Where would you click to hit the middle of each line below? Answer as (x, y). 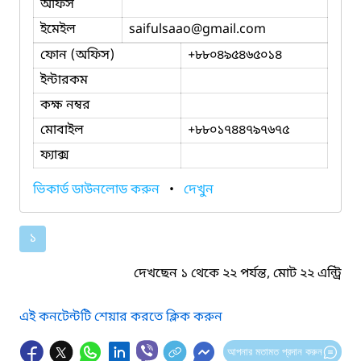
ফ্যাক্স (55, 155)
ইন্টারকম (64, 80)
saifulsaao (160, 29)
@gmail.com (228, 29)
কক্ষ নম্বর (65, 105)
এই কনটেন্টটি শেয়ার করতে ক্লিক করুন (121, 317)
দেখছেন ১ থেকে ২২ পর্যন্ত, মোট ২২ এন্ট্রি (238, 274)
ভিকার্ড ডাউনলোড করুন (98, 190)
